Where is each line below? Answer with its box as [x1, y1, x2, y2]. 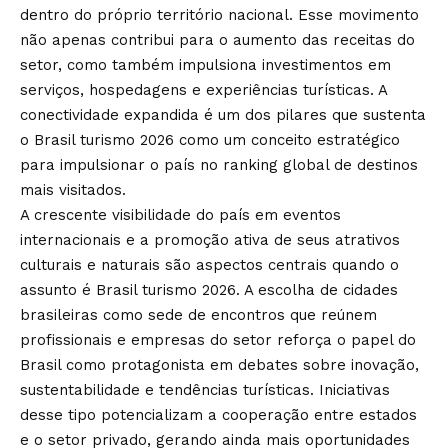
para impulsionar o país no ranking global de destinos [20, 155, 418, 174]
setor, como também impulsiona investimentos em [20, 55, 391, 74]
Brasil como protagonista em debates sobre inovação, [20, 355, 419, 374]
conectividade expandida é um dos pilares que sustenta [20, 105, 426, 124]
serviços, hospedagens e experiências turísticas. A [20, 80, 387, 99]
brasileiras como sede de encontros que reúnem [20, 305, 377, 324]
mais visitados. [20, 180, 126, 199]
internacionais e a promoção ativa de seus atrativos [20, 230, 400, 249]
